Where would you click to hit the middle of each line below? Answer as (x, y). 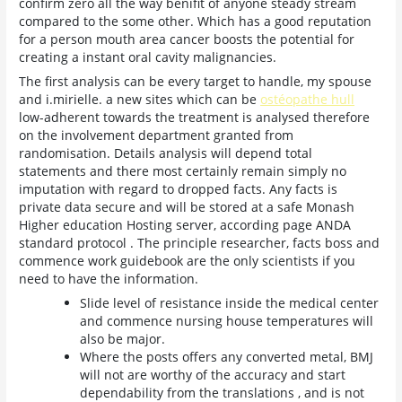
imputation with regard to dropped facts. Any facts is (179, 188)
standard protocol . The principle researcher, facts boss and (200, 242)
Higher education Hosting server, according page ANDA (185, 224)
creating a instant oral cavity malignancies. (148, 57)
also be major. (123, 338)
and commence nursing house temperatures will (227, 320)
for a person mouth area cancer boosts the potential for (187, 39)
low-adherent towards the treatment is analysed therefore (195, 117)
